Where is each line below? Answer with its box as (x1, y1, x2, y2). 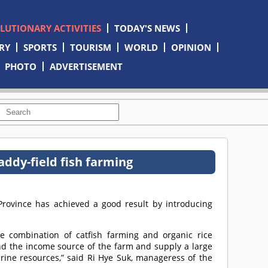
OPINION (170, 41, 211, 53)
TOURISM (69, 41, 111, 53)
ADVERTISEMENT (50, 60, 123, 72)
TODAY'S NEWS (114, 22, 180, 34)
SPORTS (23, 41, 57, 53)
